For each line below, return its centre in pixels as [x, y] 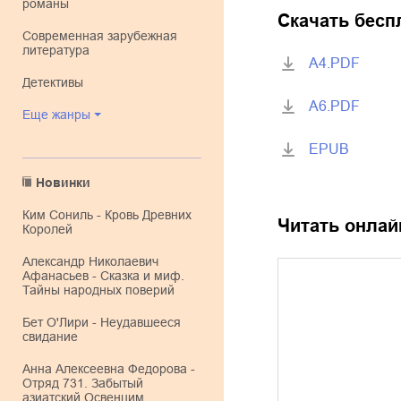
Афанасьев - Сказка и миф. [103, 276]
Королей [47, 229]
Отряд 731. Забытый [83, 383]
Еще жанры [60, 115]
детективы [57, 82]
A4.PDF [334, 64]
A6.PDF [334, 107]
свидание [50, 337]
